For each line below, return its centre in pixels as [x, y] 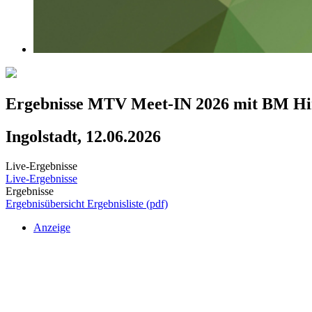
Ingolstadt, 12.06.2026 [83, 137]
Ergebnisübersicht [46, 204]
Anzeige [52, 227]
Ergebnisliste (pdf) [127, 204]
